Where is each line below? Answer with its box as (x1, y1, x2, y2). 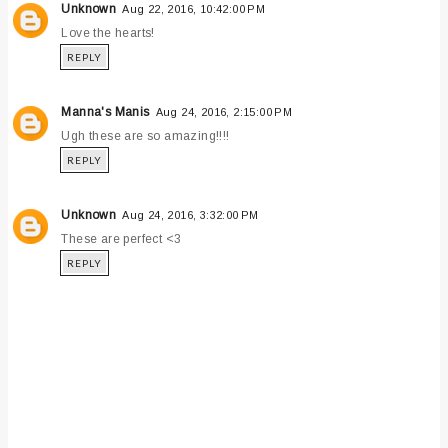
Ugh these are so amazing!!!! (61, 128, 230, 143)
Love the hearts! (61, 25, 155, 40)
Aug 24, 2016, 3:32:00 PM (122, 208, 259, 221)
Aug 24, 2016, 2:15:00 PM (155, 105, 293, 118)
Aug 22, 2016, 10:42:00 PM (122, 2, 266, 15)
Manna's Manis (61, 104, 150, 119)
